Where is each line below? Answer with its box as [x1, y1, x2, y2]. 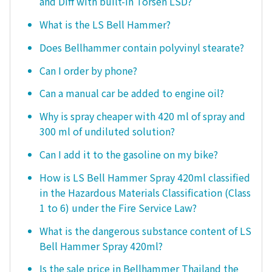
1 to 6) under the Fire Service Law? [39, 200, 197, 215]
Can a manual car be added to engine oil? [39, 86, 224, 101]
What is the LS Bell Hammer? [39, 17, 171, 32]
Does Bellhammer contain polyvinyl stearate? [39, 39, 244, 55]
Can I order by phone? [39, 63, 137, 78]
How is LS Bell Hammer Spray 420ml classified [39, 169, 250, 185]
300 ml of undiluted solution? [39, 124, 175, 139]
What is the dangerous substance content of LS [39, 223, 251, 238]
